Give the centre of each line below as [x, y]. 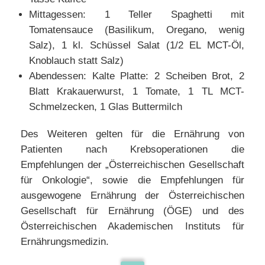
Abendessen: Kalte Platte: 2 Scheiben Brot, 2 [137, 76]
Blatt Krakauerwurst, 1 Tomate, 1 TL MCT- [137, 91]
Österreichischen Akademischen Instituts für [132, 226]
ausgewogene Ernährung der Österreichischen [132, 195]
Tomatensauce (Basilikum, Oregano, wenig [137, 30]
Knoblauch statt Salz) [76, 61]
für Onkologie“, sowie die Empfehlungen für [132, 180]
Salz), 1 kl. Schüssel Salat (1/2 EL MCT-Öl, [137, 45]
